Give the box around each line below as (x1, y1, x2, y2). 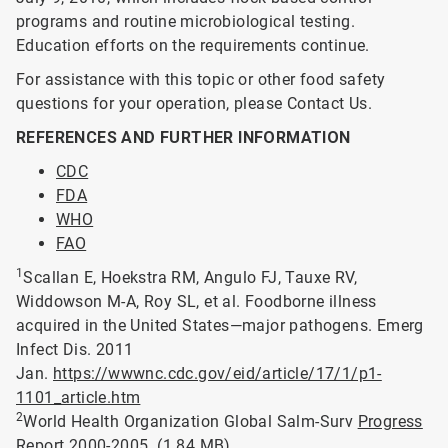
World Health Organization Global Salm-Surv (23, 412, 358, 431)
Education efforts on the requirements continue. (16, 36, 370, 55)
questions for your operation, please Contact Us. (16, 94, 377, 113)
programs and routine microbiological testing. (16, 12, 355, 31)
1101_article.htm (16, 388, 141, 407)
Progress (357, 412, 423, 431)
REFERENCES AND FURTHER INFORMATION (16, 128, 351, 147)
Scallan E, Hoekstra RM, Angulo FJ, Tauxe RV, (23, 268, 358, 287)
